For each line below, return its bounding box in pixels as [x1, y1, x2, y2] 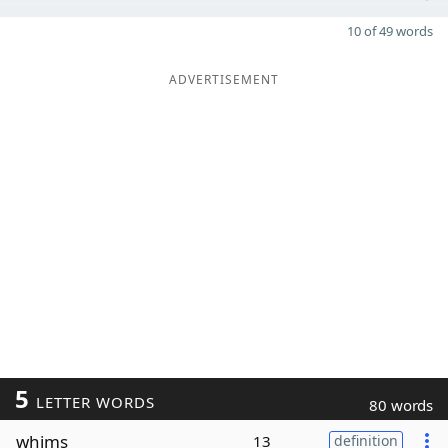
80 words [369, 395, 433, 415]
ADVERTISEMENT [169, 71, 279, 88]
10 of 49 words [347, 22, 433, 40]
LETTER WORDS [30, 392, 155, 412]
